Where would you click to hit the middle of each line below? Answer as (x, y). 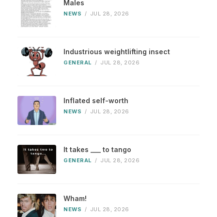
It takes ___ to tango (97, 150)
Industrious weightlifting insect (117, 52)
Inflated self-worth (96, 101)
